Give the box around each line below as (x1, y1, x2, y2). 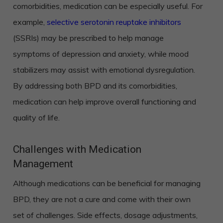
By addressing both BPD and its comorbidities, (12, 81, 177, 91)
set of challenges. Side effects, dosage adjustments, (12, 210, 198, 221)
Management (12, 158, 73, 170)
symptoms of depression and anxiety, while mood (12, 49, 189, 59)
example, (12, 17, 47, 27)
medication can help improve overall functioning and (12, 97, 196, 107)
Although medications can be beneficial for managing (12, 178, 201, 189)
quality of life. (12, 112, 60, 123)
